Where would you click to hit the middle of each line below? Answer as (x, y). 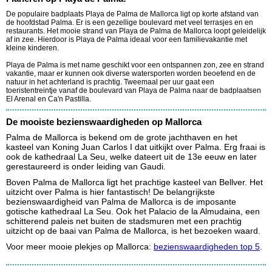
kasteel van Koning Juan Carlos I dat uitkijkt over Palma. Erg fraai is (136, 147)
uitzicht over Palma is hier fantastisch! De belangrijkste (110, 192)
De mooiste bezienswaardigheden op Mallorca (104, 122)
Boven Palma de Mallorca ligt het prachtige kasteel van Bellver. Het (134, 182)
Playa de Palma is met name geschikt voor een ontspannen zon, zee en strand (135, 65)
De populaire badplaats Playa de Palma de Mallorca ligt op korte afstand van (132, 14)
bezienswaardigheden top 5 (207, 247)
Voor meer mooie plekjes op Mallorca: (80, 247)
